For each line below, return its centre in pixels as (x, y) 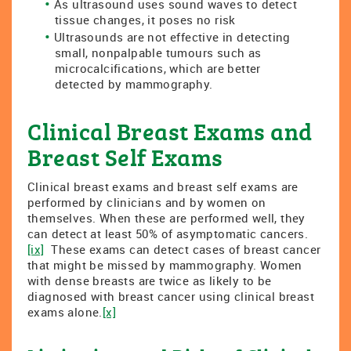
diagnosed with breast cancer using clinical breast (171, 296)
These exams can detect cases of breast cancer (183, 249)
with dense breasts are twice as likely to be (150, 280)
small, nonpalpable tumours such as (158, 52)
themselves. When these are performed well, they (166, 218)
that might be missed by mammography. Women (165, 265)
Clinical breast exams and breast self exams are (163, 186)
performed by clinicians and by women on (147, 202)
